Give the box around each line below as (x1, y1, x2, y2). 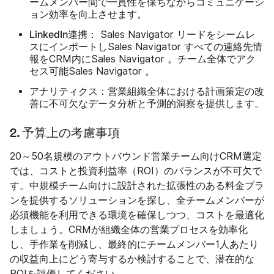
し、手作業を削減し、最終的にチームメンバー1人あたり (10, 238, 259, 250)
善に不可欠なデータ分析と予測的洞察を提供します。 (29, 97, 264, 109)
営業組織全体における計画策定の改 (108, 85, 264, 97)
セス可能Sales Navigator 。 (29, 65, 155, 77)
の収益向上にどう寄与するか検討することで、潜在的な (10, 253, 254, 265)
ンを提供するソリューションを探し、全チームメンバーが (10, 194, 264, 206)
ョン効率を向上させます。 (29, 8, 147, 20)
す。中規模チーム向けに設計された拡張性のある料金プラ (10, 179, 264, 191)
